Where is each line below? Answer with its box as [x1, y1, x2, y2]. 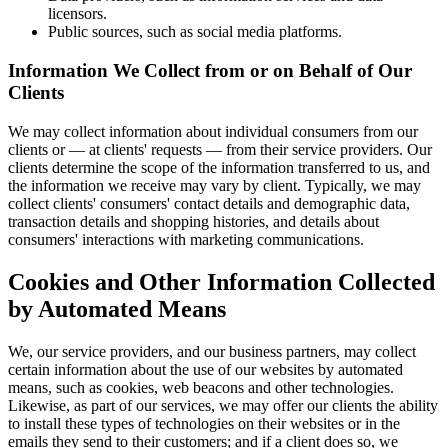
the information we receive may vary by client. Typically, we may [8, 176, 421, 194]
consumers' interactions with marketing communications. [8, 230, 364, 248]
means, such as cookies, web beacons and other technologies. [8, 378, 394, 396]
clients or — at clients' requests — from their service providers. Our [8, 140, 432, 158]
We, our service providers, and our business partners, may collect [8, 342, 416, 360]
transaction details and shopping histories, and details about [8, 212, 379, 230]
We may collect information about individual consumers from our [8, 122, 418, 140]
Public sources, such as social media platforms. [48, 23, 342, 41]
